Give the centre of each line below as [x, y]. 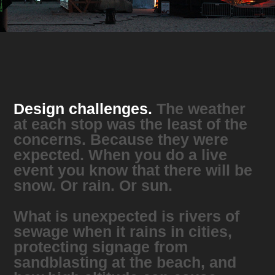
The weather [199, 108]
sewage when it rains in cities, [123, 231]
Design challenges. [83, 108]
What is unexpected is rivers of [127, 216]
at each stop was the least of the [131, 124]
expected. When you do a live [121, 154]
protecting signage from [101, 246]
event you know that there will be [133, 170]
